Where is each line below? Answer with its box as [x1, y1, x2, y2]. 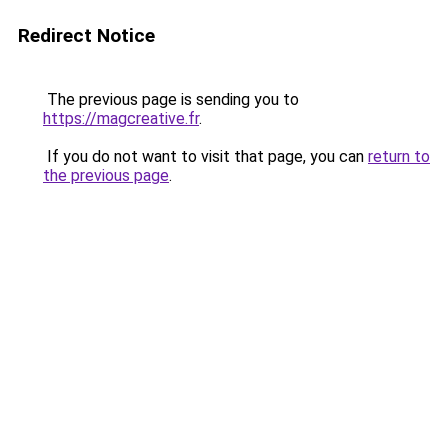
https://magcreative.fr [43, 109, 199, 128]
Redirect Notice [18, 24, 155, 47]
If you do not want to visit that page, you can [43, 147, 368, 166]
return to [368, 147, 430, 166]
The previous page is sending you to [43, 90, 299, 109]
